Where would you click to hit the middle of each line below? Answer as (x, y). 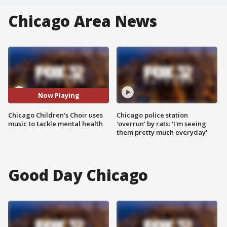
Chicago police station (152, 115)
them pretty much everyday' (162, 132)
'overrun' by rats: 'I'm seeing (161, 123)
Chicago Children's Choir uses (55, 115)
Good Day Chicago (78, 175)
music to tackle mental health (55, 123)
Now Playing (59, 96)
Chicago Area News (83, 21)
